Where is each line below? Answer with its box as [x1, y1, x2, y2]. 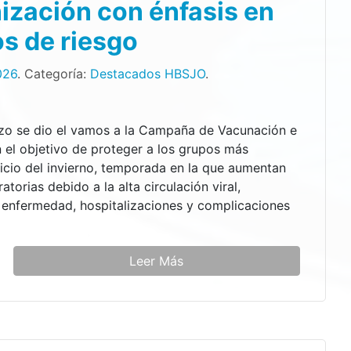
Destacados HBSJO [90, 65, 206, 81]
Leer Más [129, 252, 184, 269]
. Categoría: [17, 65, 91, 81]
